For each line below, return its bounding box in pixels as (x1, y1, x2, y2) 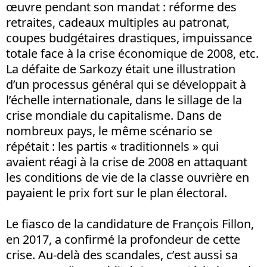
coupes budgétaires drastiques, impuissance (6, 30, 252, 46)
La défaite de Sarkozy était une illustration (6, 61, 235, 77)
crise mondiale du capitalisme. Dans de (6, 107, 222, 124)
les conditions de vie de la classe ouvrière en (6, 169, 249, 186)
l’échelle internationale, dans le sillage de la (6, 92, 242, 108)
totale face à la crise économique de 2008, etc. (6, 45, 259, 62)
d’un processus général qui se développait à (6, 76, 246, 93)
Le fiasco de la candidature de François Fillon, (6, 216, 254, 232)
